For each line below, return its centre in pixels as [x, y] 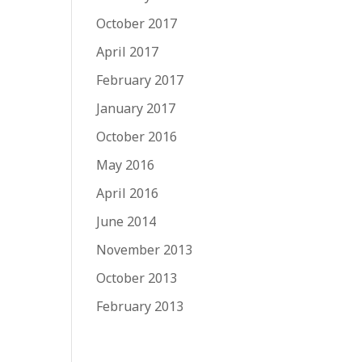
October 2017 [137, 23]
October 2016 [137, 136]
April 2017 [128, 51]
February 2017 [140, 80]
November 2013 [145, 249]
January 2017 [136, 108]
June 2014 [126, 221]
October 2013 [137, 278]
